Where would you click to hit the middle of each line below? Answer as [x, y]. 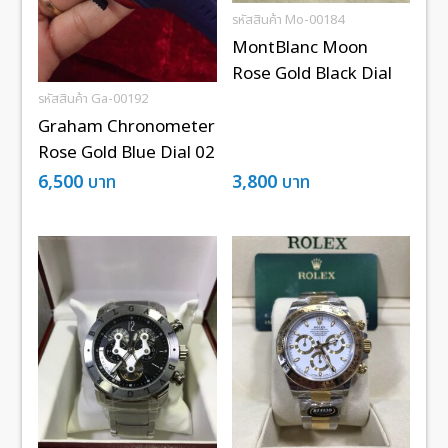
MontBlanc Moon [299, 47]
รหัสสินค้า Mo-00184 [287, 19]
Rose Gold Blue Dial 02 [127, 152]
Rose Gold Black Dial [311, 73]
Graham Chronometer [127, 126]
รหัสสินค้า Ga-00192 [93, 98]
